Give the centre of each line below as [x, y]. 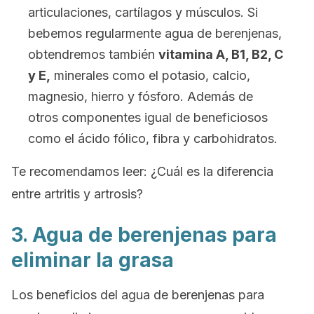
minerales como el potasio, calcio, [150, 75]
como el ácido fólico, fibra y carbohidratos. [153, 138]
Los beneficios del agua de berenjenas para [138, 295]
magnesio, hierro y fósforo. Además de [141, 96]
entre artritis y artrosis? [77, 194]
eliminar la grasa [93, 260]
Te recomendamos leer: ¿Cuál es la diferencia [142, 171]
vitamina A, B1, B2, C [221, 54]
